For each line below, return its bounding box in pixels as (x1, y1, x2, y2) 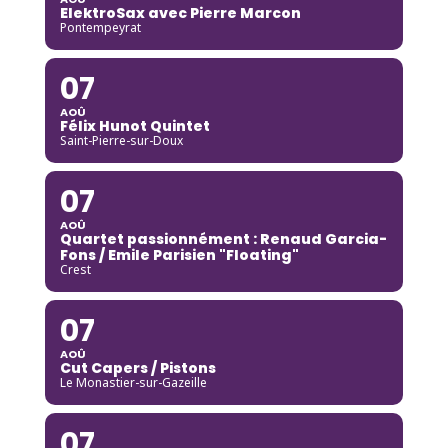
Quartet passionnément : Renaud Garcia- (59, 228, 387, 249)
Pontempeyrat (59, 18, 141, 36)
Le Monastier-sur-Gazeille (59, 373, 207, 391)
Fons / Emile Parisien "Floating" (59, 244, 299, 265)
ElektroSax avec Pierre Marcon (59, 2, 301, 23)
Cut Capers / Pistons (59, 357, 216, 378)
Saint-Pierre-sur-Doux (59, 131, 183, 149)
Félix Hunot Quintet (59, 115, 210, 136)
